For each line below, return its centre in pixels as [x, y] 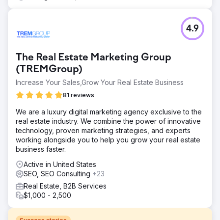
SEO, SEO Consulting [58, 173]
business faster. [41, 149]
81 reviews [79, 95]
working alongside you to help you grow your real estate [108, 139]
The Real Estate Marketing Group [94, 58]
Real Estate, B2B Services [65, 186]
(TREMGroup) [49, 69]
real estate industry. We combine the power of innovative [108, 121]
